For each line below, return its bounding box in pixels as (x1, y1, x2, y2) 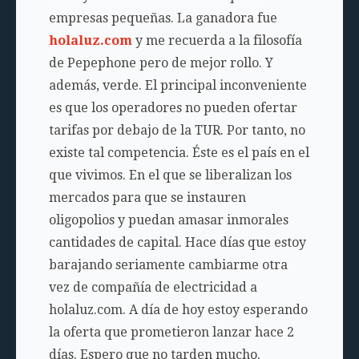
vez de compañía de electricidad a (48, 280, 257, 295)
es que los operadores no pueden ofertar (48, 100, 297, 115)
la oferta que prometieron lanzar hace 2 (48, 325, 294, 340)
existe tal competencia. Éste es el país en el (48, 145, 309, 160)
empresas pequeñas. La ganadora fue (48, 10, 277, 26)
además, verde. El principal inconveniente (48, 78, 307, 93)
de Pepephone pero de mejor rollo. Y (48, 55, 273, 71)
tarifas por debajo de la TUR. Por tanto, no (48, 123, 305, 138)
